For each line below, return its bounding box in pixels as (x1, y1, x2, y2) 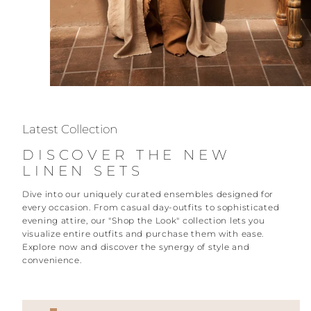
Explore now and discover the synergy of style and (22, 242, 250, 253)
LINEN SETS (22, 162, 144, 180)
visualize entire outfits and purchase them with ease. (22, 228, 264, 239)
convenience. (22, 255, 82, 266)
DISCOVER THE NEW (22, 146, 231, 164)
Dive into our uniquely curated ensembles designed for (22, 189, 274, 200)
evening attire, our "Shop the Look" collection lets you (22, 215, 265, 226)
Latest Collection (22, 121, 117, 136)
